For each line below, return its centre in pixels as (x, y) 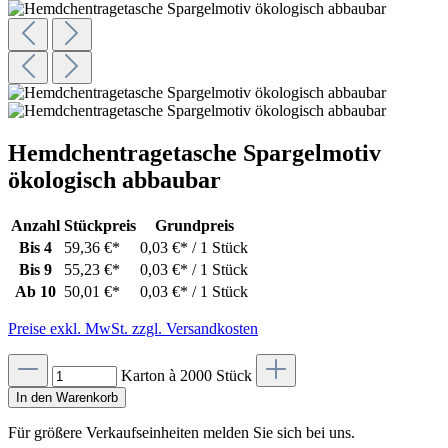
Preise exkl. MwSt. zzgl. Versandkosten (133, 328)
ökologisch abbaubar (114, 179)
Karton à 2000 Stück (188, 375)
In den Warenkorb (67, 397)
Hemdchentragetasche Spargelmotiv (194, 152)
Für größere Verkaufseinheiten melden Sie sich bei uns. (181, 432)
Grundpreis (194, 225)
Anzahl (35, 225)
